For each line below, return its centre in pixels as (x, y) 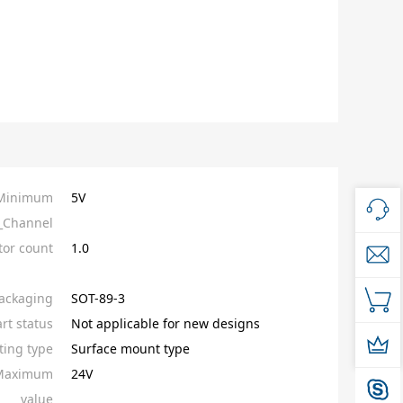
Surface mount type (130, 349)
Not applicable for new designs (165, 323)
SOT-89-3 (98, 298)
